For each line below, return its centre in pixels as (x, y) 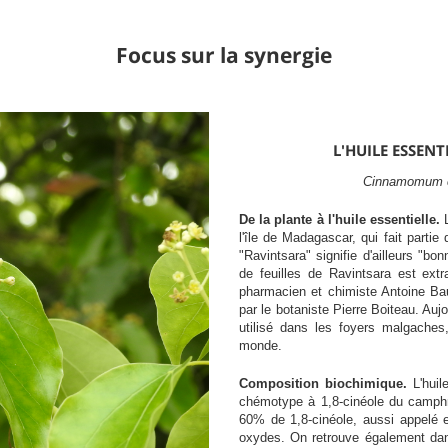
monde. (260, 345)
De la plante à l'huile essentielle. (342, 219)
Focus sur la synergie (224, 54)
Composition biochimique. (326, 383)
